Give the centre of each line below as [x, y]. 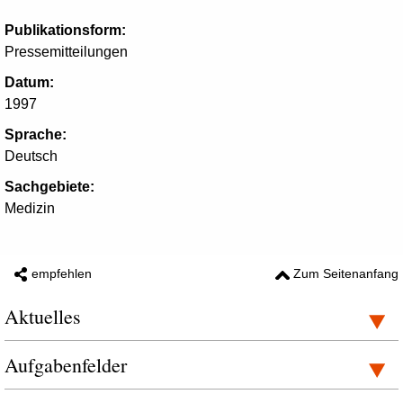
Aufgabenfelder [66, 365]
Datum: [29, 82]
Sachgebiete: [49, 187]
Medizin [30, 208]
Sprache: [36, 134]
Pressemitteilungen [66, 52]
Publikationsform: [65, 30]
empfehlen [62, 273]
